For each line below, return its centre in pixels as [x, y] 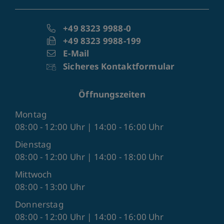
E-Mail [76, 53]
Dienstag [33, 144]
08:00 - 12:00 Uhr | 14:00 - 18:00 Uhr [89, 157]
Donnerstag [39, 204]
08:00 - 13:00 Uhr [50, 187]
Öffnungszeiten [112, 94]
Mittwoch [34, 174]
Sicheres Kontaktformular [119, 66]
